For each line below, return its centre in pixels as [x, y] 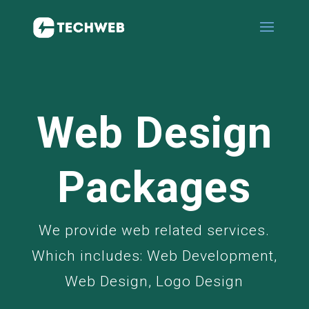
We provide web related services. [154, 230]
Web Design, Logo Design [154, 281]
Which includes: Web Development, [154, 256]
